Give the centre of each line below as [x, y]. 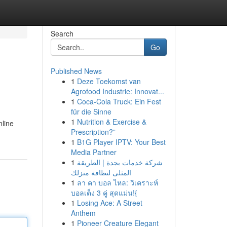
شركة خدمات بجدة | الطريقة [120, 162]
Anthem [83, 213]
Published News [76, 71]
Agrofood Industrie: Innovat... [117, 91]
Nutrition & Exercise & [111, 122]
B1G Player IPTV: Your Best [121, 142]
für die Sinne [91, 111]
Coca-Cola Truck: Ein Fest [119, 101]
